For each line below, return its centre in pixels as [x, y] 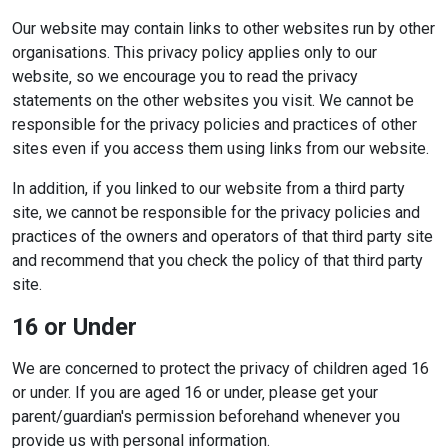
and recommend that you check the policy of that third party [217, 260]
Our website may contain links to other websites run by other [223, 28]
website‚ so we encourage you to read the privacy [185, 76]
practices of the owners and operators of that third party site [222, 236]
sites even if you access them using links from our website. [220, 148]
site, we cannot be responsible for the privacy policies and [216, 212]
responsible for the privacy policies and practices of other [214, 124]
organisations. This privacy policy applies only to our [194, 52]
